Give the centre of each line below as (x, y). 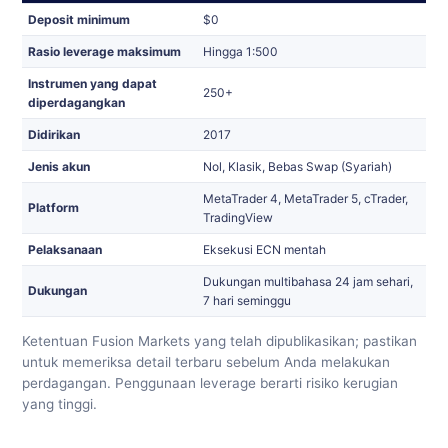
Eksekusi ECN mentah (264, 249)
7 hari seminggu (247, 300)
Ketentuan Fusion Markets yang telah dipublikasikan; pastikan (219, 340)
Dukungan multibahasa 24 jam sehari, (308, 281)
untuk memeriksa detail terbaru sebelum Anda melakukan (206, 361)
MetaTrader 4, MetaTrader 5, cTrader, (305, 198)
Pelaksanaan (65, 249)
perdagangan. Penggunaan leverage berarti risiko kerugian (210, 382)
